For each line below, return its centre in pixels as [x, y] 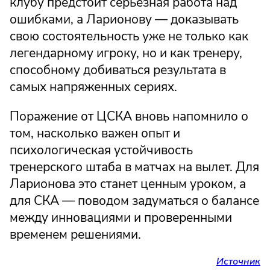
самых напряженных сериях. [93, 86]
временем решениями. [75, 234]
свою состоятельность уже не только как [129, 36]
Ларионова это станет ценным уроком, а [128, 184]
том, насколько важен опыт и [95, 133]
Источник [238, 262]
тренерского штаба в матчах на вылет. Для [134, 167]
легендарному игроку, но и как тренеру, [126, 53]
